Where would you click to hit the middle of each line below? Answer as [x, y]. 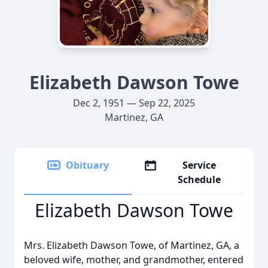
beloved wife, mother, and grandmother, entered [134, 260]
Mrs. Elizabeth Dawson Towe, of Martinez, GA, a [132, 245]
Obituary [87, 165]
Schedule [200, 179]
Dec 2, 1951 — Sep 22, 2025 [134, 103]
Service [200, 165]
